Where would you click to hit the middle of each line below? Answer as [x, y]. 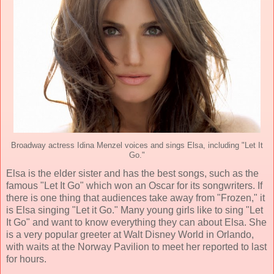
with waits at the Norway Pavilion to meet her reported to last [136, 246]
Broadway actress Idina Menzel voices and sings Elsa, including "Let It [137, 145]
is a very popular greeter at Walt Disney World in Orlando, [130, 234]
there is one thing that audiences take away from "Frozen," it [135, 198]
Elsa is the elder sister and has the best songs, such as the [132, 173]
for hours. [26, 259]
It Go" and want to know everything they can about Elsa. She [136, 222]
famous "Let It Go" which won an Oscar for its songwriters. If [134, 185]
